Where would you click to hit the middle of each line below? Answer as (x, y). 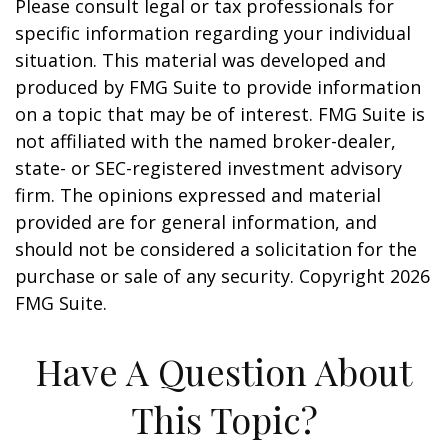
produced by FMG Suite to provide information (218, 87)
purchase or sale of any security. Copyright (202, 276)
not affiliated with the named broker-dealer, (205, 141)
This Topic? (224, 419)
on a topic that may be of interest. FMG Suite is (220, 114)
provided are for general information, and (196, 222)
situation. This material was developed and (200, 60)
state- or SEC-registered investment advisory (208, 168)
